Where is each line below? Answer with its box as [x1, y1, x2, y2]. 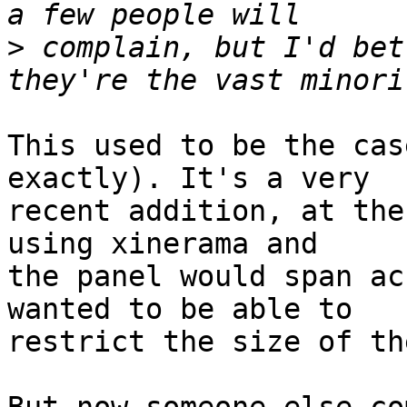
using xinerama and [7, 227, 335, 261]
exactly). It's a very [7, 162, 387, 195]
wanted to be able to [7, 293, 370, 326]
